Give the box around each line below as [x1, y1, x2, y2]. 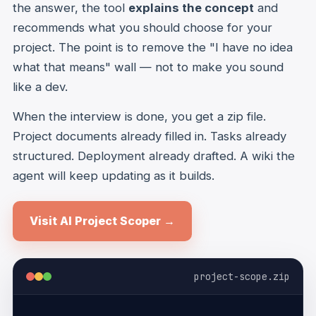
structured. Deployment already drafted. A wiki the [13, 148, 295, 163]
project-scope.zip [194, 269, 290, 283]
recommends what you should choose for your [13, 20, 272, 35]
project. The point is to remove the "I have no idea [13, 39, 293, 54]
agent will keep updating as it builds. [13, 168, 214, 183]
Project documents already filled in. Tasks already [13, 128, 286, 143]
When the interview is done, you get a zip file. [13, 109, 266, 123]
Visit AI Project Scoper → [30, 213, 175, 228]
